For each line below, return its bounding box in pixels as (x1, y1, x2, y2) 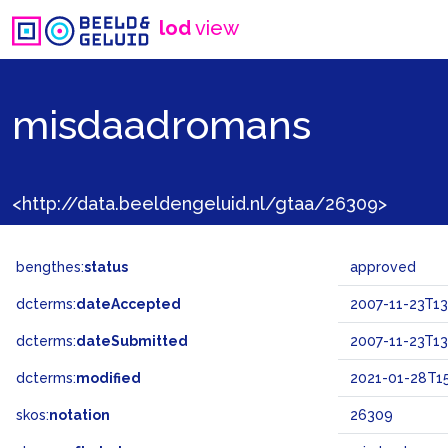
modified (76, 370, 141, 386)
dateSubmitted (76, 333, 188, 349)
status (84, 259, 128, 275)
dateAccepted (76, 296, 181, 312)
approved (350, 259, 416, 275)
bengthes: (16, 259, 84, 275)
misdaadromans (12, 100, 311, 148)
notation (49, 407, 110, 423)
